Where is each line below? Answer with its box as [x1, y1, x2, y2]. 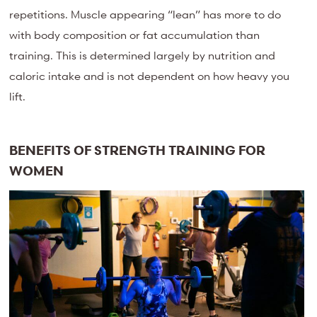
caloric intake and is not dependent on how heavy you [9, 69, 290, 83]
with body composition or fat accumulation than [9, 28, 260, 42]
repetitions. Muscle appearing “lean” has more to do [9, 7, 282, 22]
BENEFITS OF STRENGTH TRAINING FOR [9, 142, 266, 158]
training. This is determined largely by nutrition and [9, 48, 276, 63]
